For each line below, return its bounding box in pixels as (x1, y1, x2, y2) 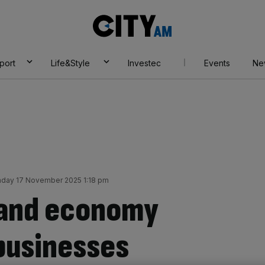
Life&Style (50, 58, 90, 68)
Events (203, 58, 230, 68)
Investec (127, 58, 161, 68)
